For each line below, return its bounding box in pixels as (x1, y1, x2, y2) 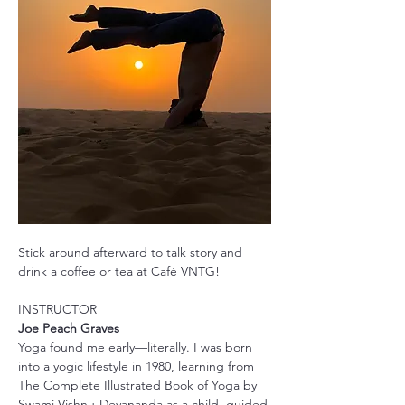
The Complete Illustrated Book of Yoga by (18, 377, 260, 394)
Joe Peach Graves (18, 320, 119, 337)
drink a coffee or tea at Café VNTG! (18, 263, 220, 280)
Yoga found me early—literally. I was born (18, 339, 256, 356)
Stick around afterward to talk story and (18, 244, 246, 261)
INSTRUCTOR (18, 301, 97, 318)
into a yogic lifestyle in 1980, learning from (18, 358, 258, 375)
